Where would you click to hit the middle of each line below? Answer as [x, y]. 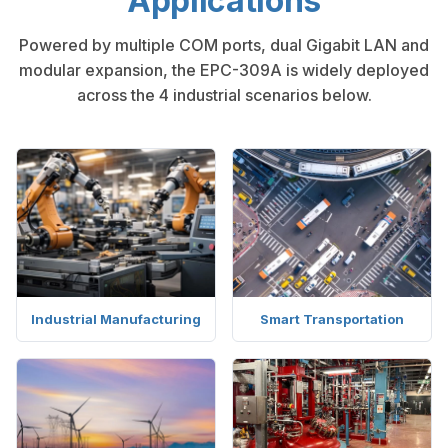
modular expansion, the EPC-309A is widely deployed [224, 69]
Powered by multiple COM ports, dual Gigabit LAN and [224, 44]
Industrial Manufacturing [116, 319]
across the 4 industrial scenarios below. [224, 94]
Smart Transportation [332, 319]
